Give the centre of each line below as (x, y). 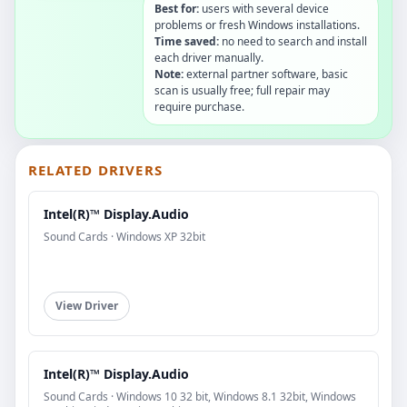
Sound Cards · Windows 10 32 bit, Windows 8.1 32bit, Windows (200, 396)
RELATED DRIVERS (95, 169)
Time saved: (187, 41)
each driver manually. (209, 57)
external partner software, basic (266, 74)
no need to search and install (293, 41)
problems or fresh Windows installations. (257, 25)
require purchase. (199, 106)
